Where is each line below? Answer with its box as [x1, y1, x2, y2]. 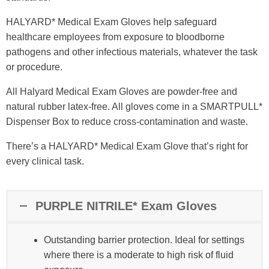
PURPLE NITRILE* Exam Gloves [35, 199, 217, 213]
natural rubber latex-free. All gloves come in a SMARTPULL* [6, 101, 262, 112]
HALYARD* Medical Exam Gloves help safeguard [6, 16, 217, 27]
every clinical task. [6, 156, 84, 166]
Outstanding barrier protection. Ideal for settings [44, 234, 244, 245]
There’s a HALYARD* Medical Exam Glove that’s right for [6, 141, 248, 151]
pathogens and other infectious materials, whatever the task [6, 46, 258, 57]
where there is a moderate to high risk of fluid [44, 249, 234, 260]
